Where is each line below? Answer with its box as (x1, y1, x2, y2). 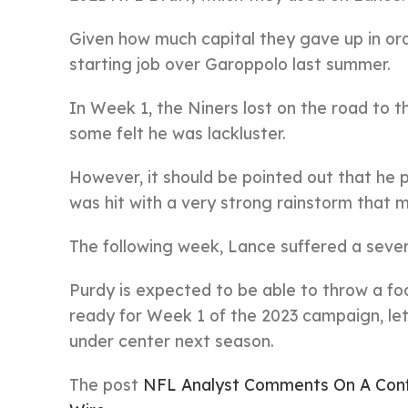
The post (69, 374, 143, 394)
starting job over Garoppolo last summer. (69, 54, 391, 74)
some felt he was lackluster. (69, 123, 286, 143)
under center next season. (69, 331, 274, 351)
